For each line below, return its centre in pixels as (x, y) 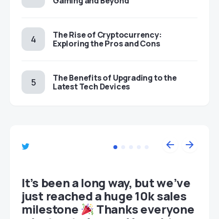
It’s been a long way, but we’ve (106, 183)
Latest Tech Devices (92, 87)
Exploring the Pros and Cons (107, 44)
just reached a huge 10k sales (104, 196)
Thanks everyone (144, 209)
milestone (51, 209)
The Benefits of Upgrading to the (115, 78)
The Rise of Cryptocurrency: (107, 35)
